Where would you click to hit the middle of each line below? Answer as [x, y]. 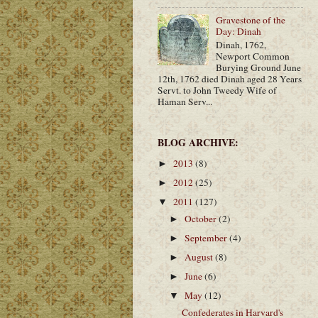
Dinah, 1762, [241, 44]
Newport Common [253, 56]
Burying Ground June [259, 67]
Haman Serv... [185, 101]
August [200, 257]
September [207, 237]
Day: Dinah [239, 32]
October [202, 218]
